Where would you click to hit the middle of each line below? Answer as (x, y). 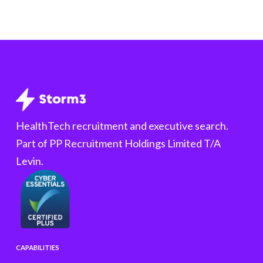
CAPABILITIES (37, 247)
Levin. (30, 161)
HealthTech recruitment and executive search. (122, 126)
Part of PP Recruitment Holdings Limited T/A (119, 143)
